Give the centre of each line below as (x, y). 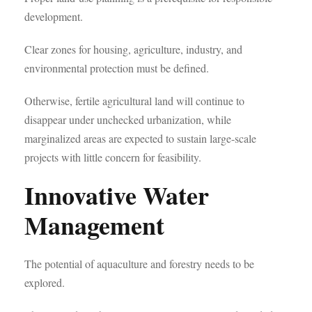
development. (54, 16)
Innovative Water (117, 195)
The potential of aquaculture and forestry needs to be (139, 264)
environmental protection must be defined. (117, 68)
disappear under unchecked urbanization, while (128, 119)
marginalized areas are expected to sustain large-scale (140, 138)
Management (94, 225)
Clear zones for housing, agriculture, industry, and (133, 49)
